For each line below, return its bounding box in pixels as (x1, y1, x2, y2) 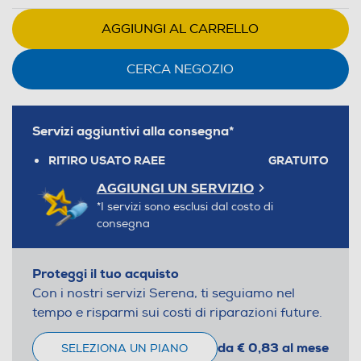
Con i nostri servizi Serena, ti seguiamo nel (31, 284, 295, 301)
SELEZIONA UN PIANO (61, 341, 189, 355)
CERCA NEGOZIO (127, 60, 234, 77)
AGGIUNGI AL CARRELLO (102, 20, 259, 37)
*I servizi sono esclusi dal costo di (96, 199, 273, 214)
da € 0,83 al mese (217, 339, 329, 357)
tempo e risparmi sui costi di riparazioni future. (31, 304, 322, 321)
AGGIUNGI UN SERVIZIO (96, 179, 254, 197)
